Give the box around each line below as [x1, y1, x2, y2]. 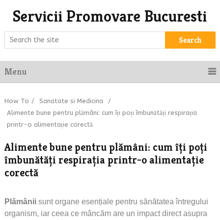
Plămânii [4, 197, 38, 206]
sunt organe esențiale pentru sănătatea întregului [38, 197, 208, 206]
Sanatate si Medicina [39, 97, 103, 105]
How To [4, 97, 29, 105]
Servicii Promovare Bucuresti [13, 6, 207, 26]
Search [178, 35, 202, 45]
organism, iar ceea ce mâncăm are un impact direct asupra [4, 209, 207, 218]
